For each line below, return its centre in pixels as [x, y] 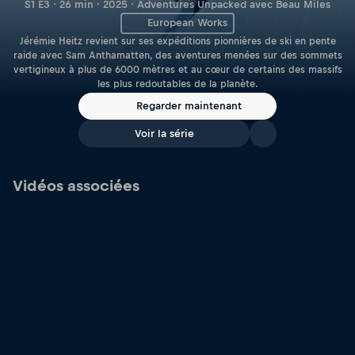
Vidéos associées [76, 186]
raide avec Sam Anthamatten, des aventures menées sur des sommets [177, 55]
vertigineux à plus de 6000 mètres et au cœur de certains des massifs [177, 69]
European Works [187, 23]
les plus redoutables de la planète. [177, 84]
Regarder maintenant [189, 106]
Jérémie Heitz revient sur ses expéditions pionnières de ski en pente [177, 41]
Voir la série [164, 134]
